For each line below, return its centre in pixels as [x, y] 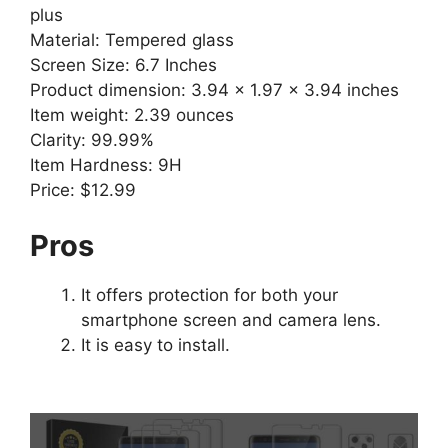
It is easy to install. [155, 344]
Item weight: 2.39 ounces [132, 115]
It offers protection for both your [209, 294]
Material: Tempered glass [132, 40]
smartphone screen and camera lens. [231, 319]
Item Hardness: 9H [106, 165]
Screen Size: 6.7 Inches [123, 65]
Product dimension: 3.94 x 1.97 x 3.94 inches [214, 90]
